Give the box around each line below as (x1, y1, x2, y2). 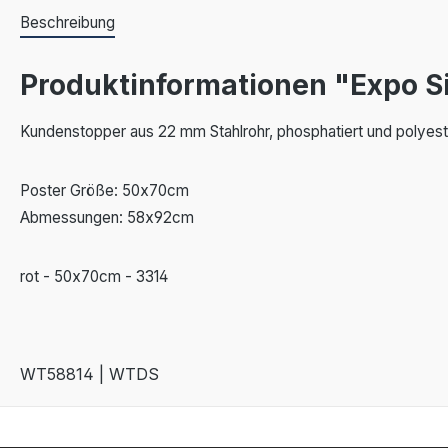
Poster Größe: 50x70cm (20, 180, 189, 200)
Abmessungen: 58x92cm (20, 207, 194, 227)
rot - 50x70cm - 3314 (20, 266, 168, 286)
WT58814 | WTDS (20, 363, 159, 384)
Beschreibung (20, 12, 115, 32)
